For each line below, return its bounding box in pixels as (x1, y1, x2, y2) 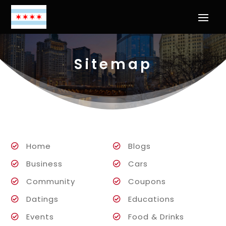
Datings (26, 194, 59, 205)
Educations (128, 194, 175, 205)
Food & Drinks (128, 211, 184, 222)
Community (26, 176, 76, 187)
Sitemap (74, 54, 152, 74)
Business (26, 158, 63, 169)
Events (26, 211, 54, 222)
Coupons (128, 176, 166, 187)
